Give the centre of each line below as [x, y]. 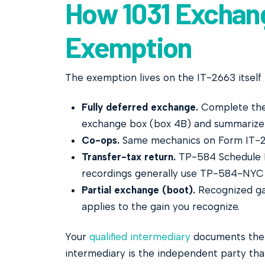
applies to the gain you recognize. [160, 207]
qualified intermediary [140, 236]
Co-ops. [100, 140]
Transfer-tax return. [128, 157]
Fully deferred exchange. [140, 107]
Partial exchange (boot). [138, 190]
